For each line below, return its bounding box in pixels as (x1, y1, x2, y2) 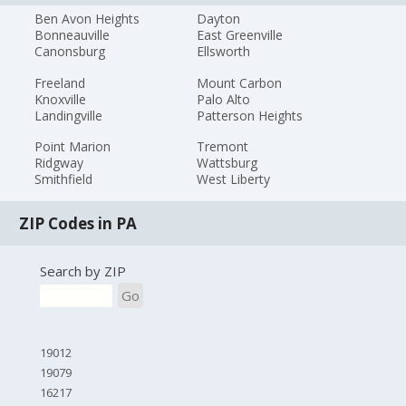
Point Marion (34, 138, 111, 156)
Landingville (34, 106, 103, 124)
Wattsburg (196, 154, 257, 172)
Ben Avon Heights (34, 9, 140, 27)
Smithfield (34, 170, 93, 188)
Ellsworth (196, 42, 250, 60)
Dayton (196, 9, 240, 27)
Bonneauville (34, 25, 111, 43)
